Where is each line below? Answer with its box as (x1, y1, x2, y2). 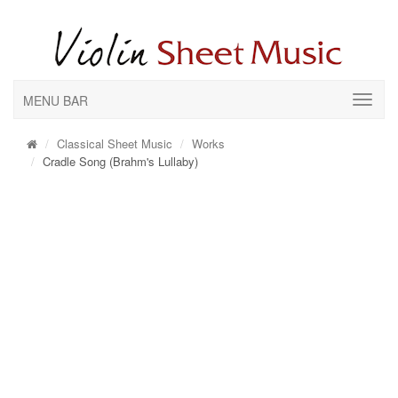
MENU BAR (23, 92, 88, 109)
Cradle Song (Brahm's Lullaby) (43, 153, 198, 170)
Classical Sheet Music (57, 135, 172, 152)
